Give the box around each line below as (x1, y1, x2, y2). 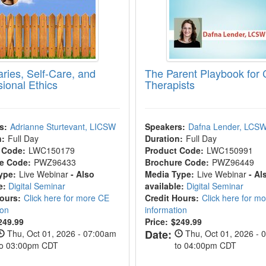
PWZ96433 (34, 156, 77, 168)
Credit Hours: (144, 192, 199, 204)
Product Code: (144, 144, 204, 156)
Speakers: (144, 121, 185, 132)
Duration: (144, 132, 183, 144)
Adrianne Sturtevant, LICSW (10, 121, 116, 132)
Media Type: (144, 168, 194, 180)
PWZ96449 (211, 156, 254, 168)
